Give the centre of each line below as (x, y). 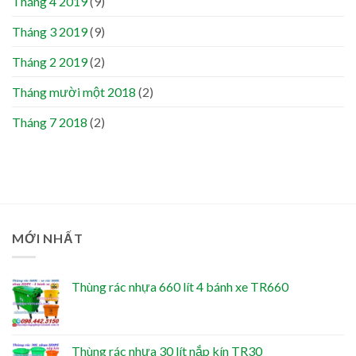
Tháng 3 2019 (50, 31)
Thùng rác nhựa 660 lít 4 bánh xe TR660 (180, 287)
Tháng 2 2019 (50, 61)
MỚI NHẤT (48, 238)
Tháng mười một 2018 (74, 91)
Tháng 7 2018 (50, 122)
